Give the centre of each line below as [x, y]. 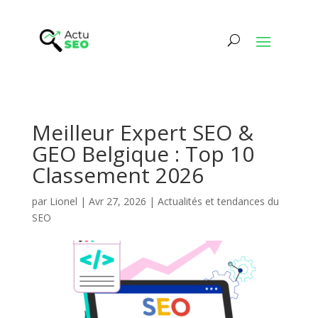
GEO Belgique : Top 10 [143, 153]
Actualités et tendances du [218, 201]
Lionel [63, 201]
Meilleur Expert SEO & [142, 132]
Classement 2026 [117, 175]
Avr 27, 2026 [117, 201]
